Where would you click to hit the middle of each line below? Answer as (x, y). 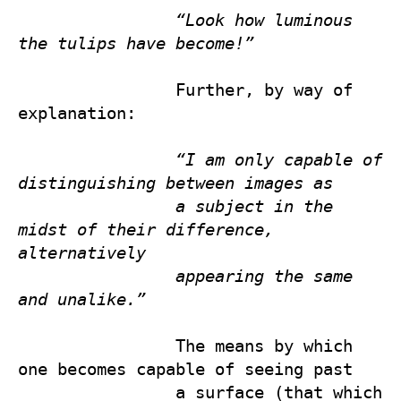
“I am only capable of (279, 159)
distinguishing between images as (180, 183)
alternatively (87, 252)
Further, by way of (97, 90)
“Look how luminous (264, 20)
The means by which (97, 346)
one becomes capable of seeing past (190, 369)
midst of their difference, (146, 229)
